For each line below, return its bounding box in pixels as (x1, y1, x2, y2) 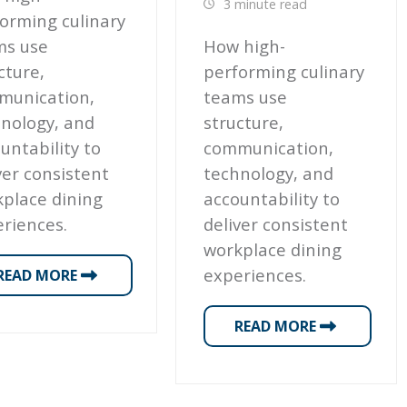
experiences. (203, 263, 307, 287)
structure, (203, 111, 284, 134)
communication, (203, 136, 334, 160)
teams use (203, 85, 288, 109)
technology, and (203, 162, 334, 185)
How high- (203, 35, 286, 58)
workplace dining (203, 238, 342, 262)
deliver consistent (203, 213, 349, 236)
